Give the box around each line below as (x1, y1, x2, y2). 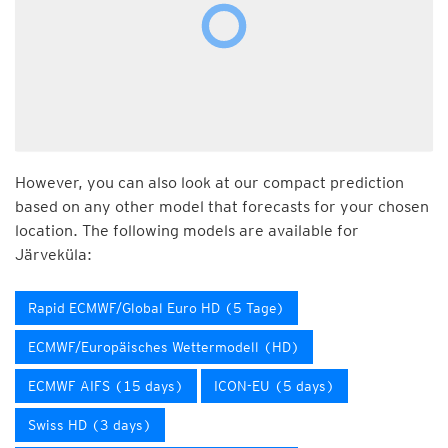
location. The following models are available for (15, 221, 359, 240)
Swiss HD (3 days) (28, 417, 152, 433)
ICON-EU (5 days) (214, 378, 335, 394)
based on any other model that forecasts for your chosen (15, 197, 429, 216)
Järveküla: (15, 245, 92, 264)
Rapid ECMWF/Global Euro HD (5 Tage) (28, 300, 285, 316)
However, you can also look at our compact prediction (15, 173, 404, 192)
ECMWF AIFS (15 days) (28, 378, 184, 394)
